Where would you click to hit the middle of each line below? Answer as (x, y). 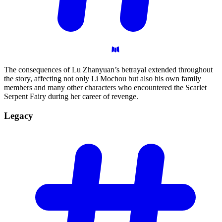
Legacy (19, 115)
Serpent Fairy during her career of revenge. (71, 97)
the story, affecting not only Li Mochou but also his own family (103, 79)
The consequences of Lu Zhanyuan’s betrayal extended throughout (108, 70)
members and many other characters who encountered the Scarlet (105, 88)
